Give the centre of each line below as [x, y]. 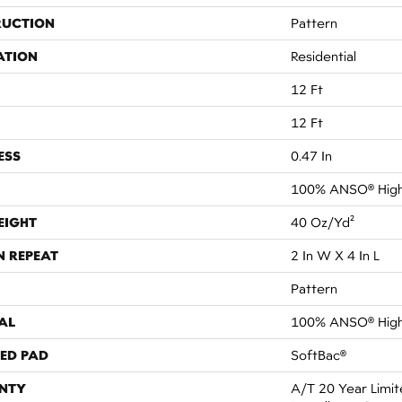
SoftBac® [319, 355]
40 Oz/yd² [323, 222]
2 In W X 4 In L [335, 255]
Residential [323, 56]
